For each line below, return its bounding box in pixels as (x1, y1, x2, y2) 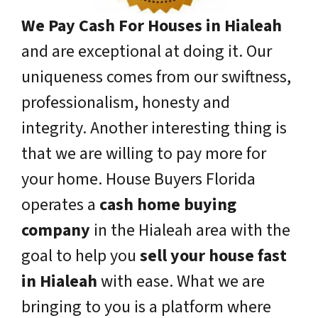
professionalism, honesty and (21, 90, 230, 115)
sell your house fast (140, 243, 287, 268)
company (21, 218, 90, 243)
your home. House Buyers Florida (21, 167, 256, 192)
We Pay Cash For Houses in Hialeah (21, 13, 282, 38)
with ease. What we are (97, 269, 265, 294)
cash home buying (99, 192, 236, 217)
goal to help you (21, 243, 140, 268)
